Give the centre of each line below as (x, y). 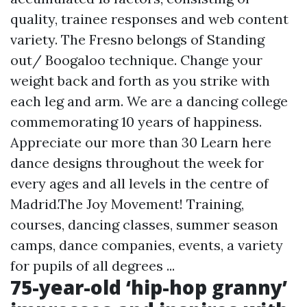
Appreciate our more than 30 (106, 142)
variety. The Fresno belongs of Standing (137, 39)
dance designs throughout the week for (137, 163)
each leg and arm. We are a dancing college (149, 101)
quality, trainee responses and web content (149, 19)
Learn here (236, 142)
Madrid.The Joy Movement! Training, (127, 204)
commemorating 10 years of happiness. (136, 122)
